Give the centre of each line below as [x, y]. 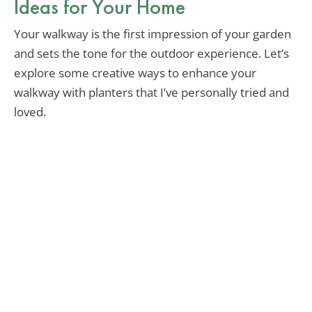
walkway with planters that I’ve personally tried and [151, 93]
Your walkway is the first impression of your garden [153, 34]
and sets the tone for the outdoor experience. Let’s [151, 54]
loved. [30, 112]
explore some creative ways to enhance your [135, 73]
